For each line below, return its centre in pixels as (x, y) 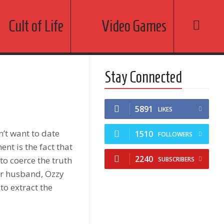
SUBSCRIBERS (176, 159)
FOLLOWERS (175, 134)
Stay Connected (143, 77)
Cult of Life (36, 26)
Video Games (134, 26)
